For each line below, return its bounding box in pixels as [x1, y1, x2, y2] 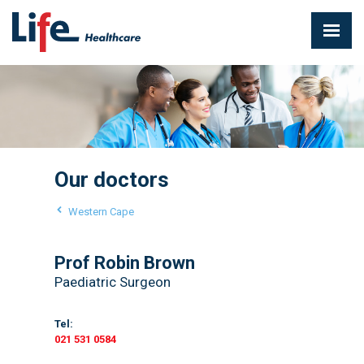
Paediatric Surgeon [54, 273, 171, 290]
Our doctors [54, 167, 169, 192]
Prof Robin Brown [54, 252, 195, 273]
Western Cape [67, 205, 134, 218]
